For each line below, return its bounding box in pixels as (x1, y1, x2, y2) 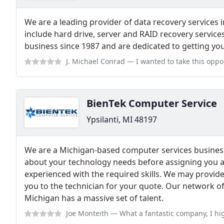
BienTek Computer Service (86, 96, 217, 110)
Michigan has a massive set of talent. (24, 192, 163, 203)
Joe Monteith (66, 208, 108, 218)
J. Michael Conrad (66, 56, 125, 66)
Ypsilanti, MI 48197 (86, 113, 157, 125)
